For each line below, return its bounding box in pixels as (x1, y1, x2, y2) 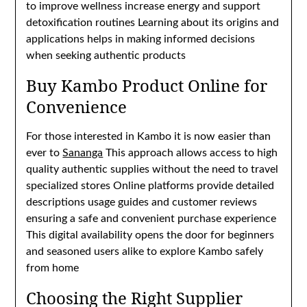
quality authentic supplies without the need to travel (26, 164, 279, 175)
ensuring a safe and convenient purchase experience (26, 213, 277, 224)
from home (26, 262, 79, 273)
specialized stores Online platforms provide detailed (26, 180, 275, 191)
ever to (26, 147, 63, 158)
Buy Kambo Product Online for (26, 74, 268, 97)
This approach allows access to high (103, 147, 278, 158)
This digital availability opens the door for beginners (26, 230, 275, 241)
